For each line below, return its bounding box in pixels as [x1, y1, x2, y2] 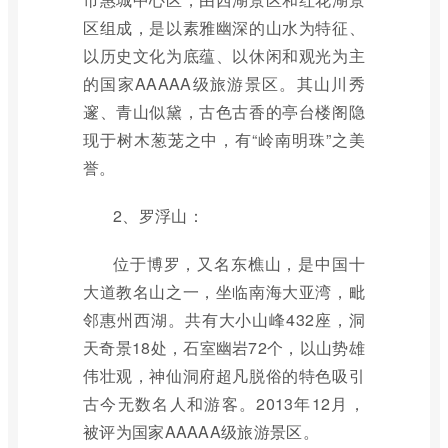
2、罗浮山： [113, 204, 204, 227]
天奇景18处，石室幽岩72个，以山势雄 [83, 336, 365, 359]
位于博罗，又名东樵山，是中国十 [113, 252, 365, 275]
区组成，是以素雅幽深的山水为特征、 [83, 16, 365, 39]
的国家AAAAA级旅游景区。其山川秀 [83, 72, 365, 95]
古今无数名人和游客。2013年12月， [83, 392, 365, 415]
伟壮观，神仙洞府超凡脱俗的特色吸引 [83, 364, 365, 387]
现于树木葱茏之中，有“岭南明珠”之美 [83, 128, 365, 151]
